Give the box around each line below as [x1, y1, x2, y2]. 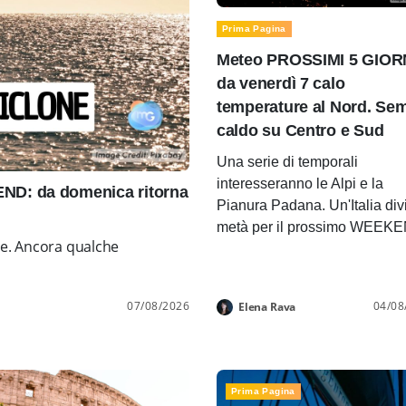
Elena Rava [238, 299, 296, 315]
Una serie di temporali [217, 154, 358, 170]
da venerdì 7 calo [217, 74, 345, 93]
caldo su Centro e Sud [217, 121, 384, 140]
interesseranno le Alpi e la [217, 176, 383, 192]
